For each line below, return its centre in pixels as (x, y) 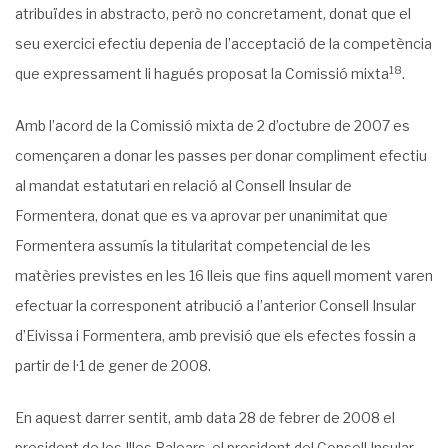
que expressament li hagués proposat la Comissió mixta (202, 73)
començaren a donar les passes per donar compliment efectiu (221, 155)
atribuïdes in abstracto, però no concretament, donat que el (213, 13)
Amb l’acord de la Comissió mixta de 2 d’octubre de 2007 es (212, 125)
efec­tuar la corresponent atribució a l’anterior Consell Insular (215, 305)
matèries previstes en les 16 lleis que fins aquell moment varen (224, 275)
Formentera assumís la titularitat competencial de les (193, 245)
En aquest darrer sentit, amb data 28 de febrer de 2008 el (205, 417)
